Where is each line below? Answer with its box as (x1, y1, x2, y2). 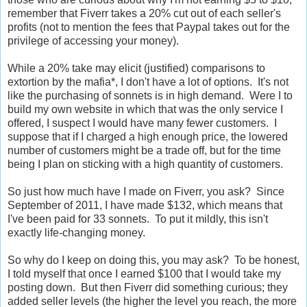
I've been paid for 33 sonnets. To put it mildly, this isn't (8, 212, 268, 225)
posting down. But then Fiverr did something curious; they (8, 281, 288, 293)
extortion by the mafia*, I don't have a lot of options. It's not (8, 75, 288, 88)
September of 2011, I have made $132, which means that (8, 199, 282, 211)
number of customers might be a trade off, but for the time (8, 144, 281, 156)
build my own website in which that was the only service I (8, 103, 283, 115)
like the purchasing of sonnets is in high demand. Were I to (8, 89, 293, 101)
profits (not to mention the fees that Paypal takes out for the (8, 21, 290, 33)
